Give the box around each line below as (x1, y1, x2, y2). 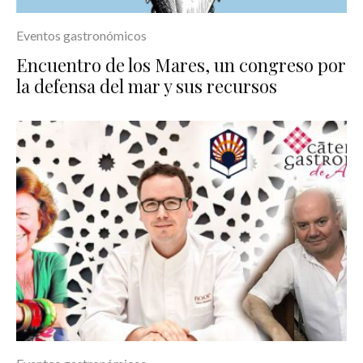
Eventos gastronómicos (16, 27, 147, 43)
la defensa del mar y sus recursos (16, 73, 277, 98)
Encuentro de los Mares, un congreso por (16, 52, 346, 77)
